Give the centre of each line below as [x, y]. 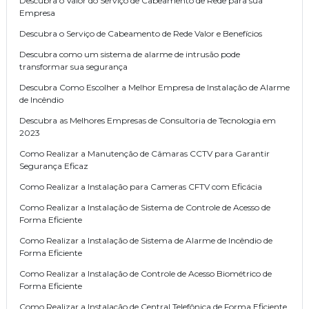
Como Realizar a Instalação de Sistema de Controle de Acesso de [145, 208]
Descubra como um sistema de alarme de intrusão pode [130, 54]
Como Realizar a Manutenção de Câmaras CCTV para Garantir [144, 154]
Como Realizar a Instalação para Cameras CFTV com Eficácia [141, 187]
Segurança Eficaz [54, 166]
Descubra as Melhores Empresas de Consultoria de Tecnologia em [148, 121]
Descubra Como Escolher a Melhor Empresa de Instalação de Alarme [154, 88]
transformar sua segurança [73, 67]
